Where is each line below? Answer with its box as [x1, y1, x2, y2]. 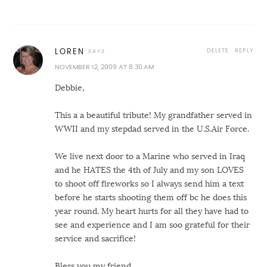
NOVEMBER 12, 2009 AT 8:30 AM [55, 64, 154, 71]
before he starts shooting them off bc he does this [55, 193, 247, 202]
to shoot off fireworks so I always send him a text [55, 179, 244, 188]
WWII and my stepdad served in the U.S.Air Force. [55, 125, 250, 133]
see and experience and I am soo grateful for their [55, 221, 250, 229]
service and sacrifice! [55, 234, 136, 243]
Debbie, [55, 83, 85, 92]
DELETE [206, 47, 229, 54]
